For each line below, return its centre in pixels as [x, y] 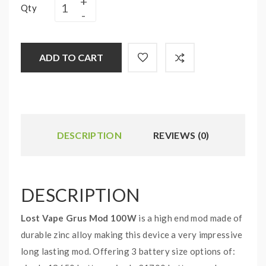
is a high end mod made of [189, 218]
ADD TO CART [71, 57]
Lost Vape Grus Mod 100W [79, 218]
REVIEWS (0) [181, 135]
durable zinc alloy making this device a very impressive [132, 235]
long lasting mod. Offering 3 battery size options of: [128, 251]
